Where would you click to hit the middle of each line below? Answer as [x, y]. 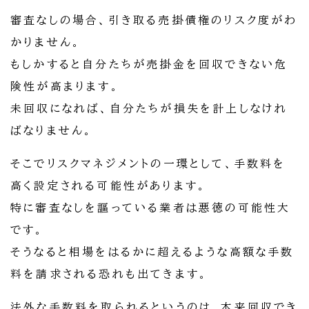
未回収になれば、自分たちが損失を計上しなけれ [149, 109]
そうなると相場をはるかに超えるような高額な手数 [152, 252]
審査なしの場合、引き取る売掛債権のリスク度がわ [154, 20]
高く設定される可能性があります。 [109, 186]
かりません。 [46, 42]
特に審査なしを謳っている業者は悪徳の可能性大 [151, 208]
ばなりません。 [52, 131]
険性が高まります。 [65, 87]
